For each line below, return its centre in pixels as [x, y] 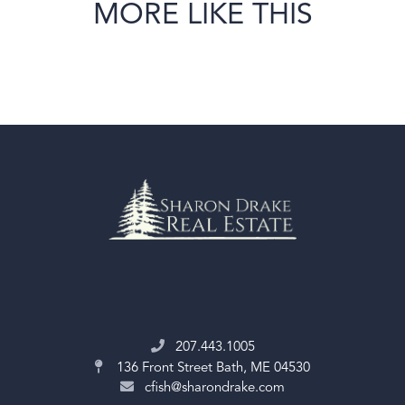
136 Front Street [165, 369]
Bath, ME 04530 [263, 369]
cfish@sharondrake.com [215, 389]
